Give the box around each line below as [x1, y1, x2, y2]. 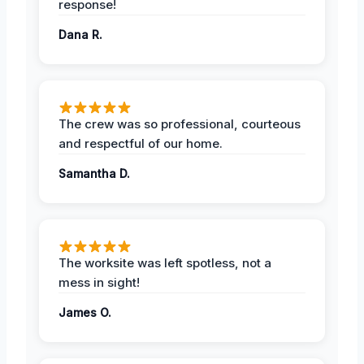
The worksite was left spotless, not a [58, 254, 271, 271]
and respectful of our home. [58, 135, 223, 151]
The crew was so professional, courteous [58, 115, 301, 132]
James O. [58, 305, 111, 319]
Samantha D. [58, 166, 130, 180]
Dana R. [58, 27, 102, 41]
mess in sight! [58, 274, 140, 290]
